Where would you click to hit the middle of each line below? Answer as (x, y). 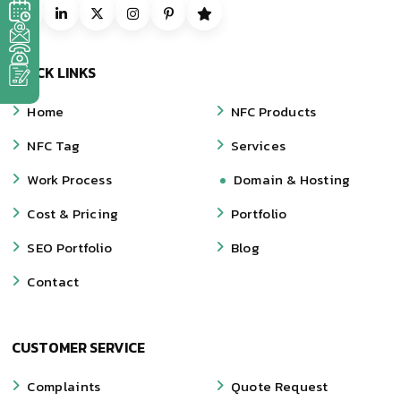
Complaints (64, 386)
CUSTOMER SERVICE (79, 347)
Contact (53, 281)
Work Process (70, 179)
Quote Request (279, 386)
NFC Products (273, 111)
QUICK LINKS (54, 72)
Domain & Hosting (292, 179)
